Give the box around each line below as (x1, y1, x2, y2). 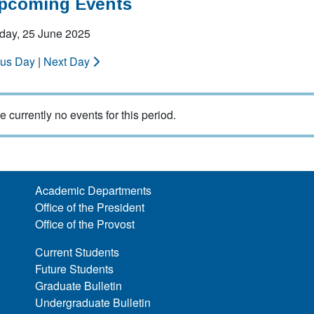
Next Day (43, 53, 93, 69)
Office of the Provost (35, 216, 135, 232)
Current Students (35, 244, 120, 260)
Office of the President (35, 199, 145, 215)
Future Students (35, 261, 114, 277)
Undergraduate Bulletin (35, 294, 151, 310)
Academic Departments (35, 182, 152, 198)
